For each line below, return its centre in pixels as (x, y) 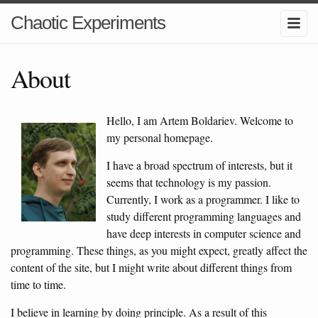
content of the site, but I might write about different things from (151, 267)
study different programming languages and (203, 216)
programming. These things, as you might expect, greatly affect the (159, 250)
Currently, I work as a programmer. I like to (203, 199)
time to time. (38, 284)
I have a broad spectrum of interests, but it (199, 165)
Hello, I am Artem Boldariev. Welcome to (199, 120)
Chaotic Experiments (88, 23)
